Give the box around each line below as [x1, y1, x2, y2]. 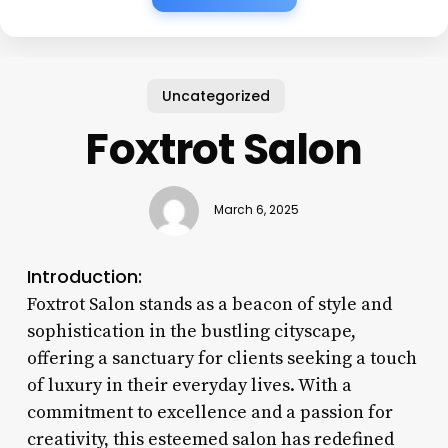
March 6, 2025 [213, 202, 299, 219]
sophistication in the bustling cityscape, [26, 319, 356, 343]
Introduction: [26, 263, 142, 289]
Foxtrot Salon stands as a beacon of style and [26, 292, 392, 316]
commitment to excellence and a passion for [26, 400, 393, 424]
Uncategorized [162, 85, 271, 106]
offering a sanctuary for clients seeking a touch [26, 346, 417, 370]
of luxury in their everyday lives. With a [26, 373, 352, 397]
